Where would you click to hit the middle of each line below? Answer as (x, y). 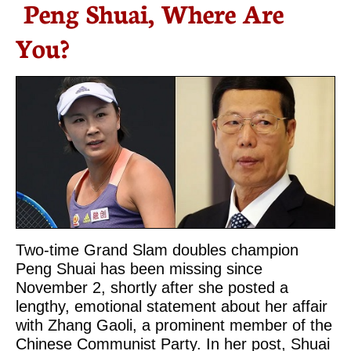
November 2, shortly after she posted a (152, 288)
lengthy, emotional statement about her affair (172, 306)
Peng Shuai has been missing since (139, 269)
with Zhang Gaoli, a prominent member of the (174, 325)
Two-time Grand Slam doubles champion (157, 250)
